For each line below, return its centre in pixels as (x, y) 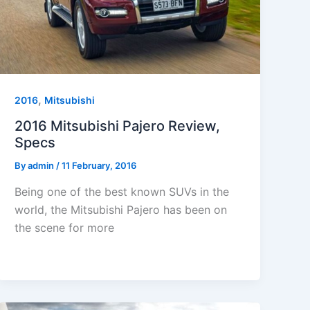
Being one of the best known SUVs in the (122, 191)
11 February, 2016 (99, 165)
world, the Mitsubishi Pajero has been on (121, 209)
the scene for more (65, 227)
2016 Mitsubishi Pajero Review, (118, 126)
